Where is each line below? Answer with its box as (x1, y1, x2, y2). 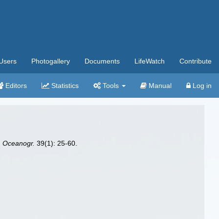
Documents (85, 57, 120, 65)
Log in (191, 82, 212, 89)
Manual (147, 82, 172, 89)
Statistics (49, 82, 79, 89)
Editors (3, 82, 27, 89)
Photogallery (31, 57, 70, 65)
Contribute (179, 57, 212, 65)
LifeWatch (134, 57, 165, 65)
